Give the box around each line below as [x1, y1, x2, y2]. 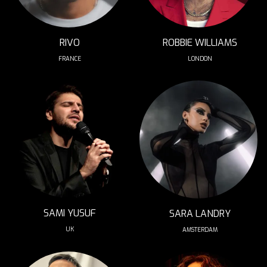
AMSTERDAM [182, 226, 218, 234]
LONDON [187, 55, 212, 63]
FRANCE [58, 55, 81, 63]
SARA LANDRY [169, 207, 231, 220]
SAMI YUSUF [44, 206, 96, 219]
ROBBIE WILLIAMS [162, 36, 237, 49]
